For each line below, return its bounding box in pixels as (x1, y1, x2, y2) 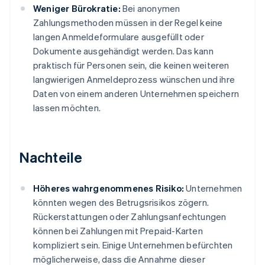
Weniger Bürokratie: (33, 2, 121, 15)
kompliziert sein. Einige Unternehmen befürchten (33, 239, 233, 251)
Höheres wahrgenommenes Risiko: (33, 182, 184, 195)
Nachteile (19, 148, 82, 167)
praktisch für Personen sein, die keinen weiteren (33, 59, 230, 72)
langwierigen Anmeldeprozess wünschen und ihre (33, 73, 235, 86)
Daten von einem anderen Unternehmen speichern (33, 88, 240, 100)
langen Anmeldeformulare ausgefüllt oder (33, 31, 204, 43)
